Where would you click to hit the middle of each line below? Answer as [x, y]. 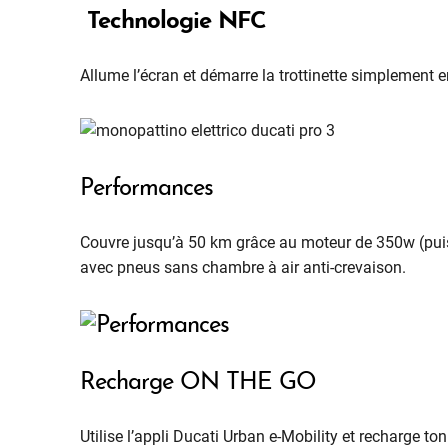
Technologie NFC [173, 21]
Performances [146, 188]
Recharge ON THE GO [198, 382]
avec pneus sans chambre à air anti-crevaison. [243, 267]
